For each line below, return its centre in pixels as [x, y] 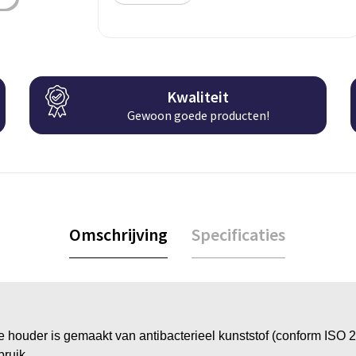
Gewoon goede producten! [198, 116]
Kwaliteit [198, 97]
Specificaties [238, 234]
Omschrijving [118, 234]
